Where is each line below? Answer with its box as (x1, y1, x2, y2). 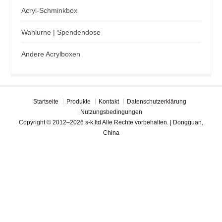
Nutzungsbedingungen (80, 109, 142, 116)
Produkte (66, 98, 91, 106)
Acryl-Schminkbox (21, 6, 78, 15)
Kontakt (98, 98, 119, 106)
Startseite (33, 98, 58, 106)
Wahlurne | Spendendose (21, 28, 101, 37)
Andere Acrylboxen (21, 50, 81, 58)
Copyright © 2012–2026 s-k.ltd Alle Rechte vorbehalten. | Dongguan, (19, 119, 203, 126)
